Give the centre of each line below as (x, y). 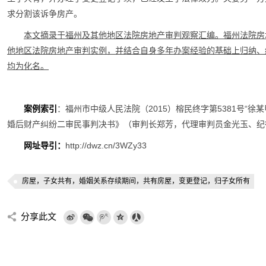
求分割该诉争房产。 (45, 14)
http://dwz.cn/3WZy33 (106, 145)
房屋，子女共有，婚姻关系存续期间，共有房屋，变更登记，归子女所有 (136, 181)
